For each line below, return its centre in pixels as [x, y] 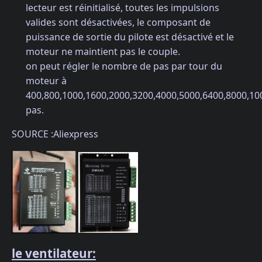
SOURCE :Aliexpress [55, 134]
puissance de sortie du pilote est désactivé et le [130, 37]
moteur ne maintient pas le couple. [103, 52]
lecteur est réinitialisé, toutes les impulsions [123, 8]
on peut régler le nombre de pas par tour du [124, 66]
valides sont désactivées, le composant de [118, 23]
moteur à [46, 81]
